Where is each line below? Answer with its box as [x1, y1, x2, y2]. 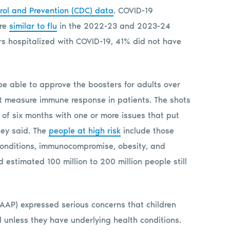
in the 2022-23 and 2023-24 [57, 21, 170, 31]
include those [121, 125, 174, 136]
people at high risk [49, 125, 121, 136]
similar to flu [9, 21, 57, 31]
